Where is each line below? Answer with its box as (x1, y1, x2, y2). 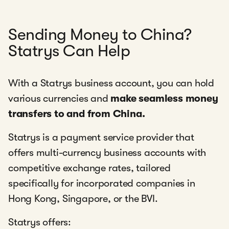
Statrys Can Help (8, 41, 130, 60)
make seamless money (110, 93, 218, 104)
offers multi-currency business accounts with (8, 147, 207, 158)
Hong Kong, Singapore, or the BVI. (8, 193, 163, 204)
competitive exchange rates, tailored (8, 162, 171, 174)
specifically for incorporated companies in (8, 177, 195, 189)
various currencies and (8, 93, 111, 104)
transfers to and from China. (8, 108, 145, 120)
